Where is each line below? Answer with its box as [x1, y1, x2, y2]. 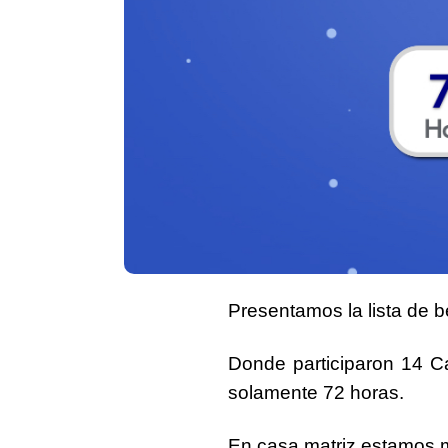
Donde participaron [228, 352, 402, 374]
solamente [228, 381, 323, 403]
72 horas [323, 381, 399, 403]
